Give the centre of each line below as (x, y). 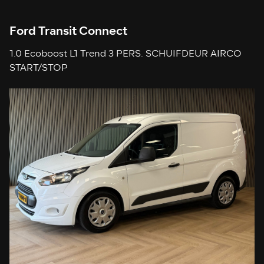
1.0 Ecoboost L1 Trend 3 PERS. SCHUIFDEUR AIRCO (126, 55)
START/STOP (39, 69)
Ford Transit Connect (69, 31)
